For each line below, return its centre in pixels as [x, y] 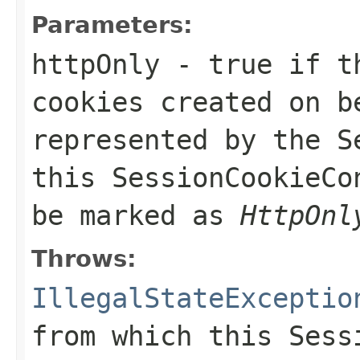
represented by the [184, 139]
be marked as [136, 215]
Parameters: [112, 25]
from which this [160, 335]
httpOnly [96, 64]
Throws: [84, 258]
